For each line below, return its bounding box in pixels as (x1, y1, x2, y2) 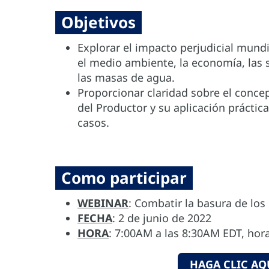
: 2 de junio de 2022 (112, 211, 211, 226)
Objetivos (61, 11, 136, 34)
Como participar (61, 167, 187, 189)
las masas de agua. (77, 70, 175, 85)
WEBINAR (77, 196, 128, 211)
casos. (77, 115, 109, 130)
